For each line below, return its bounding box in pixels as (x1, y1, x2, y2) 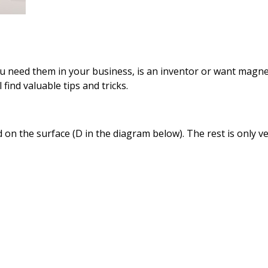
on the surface (5, 127, 70, 140)
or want (201, 65, 236, 78)
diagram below (113, 127, 179, 140)
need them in (8, 65, 66, 78)
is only (225, 127, 258, 140)
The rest (187, 127, 225, 140)
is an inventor (137, 65, 199, 78)
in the (85, 127, 111, 140)
